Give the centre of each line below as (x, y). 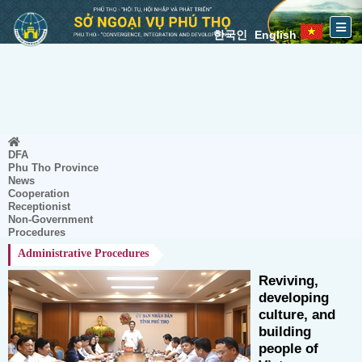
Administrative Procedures (83, 253)
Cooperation (39, 194)
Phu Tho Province (53, 168)
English (276, 35)
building (285, 332)
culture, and (297, 315)
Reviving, (288, 281)
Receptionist (39, 206)
